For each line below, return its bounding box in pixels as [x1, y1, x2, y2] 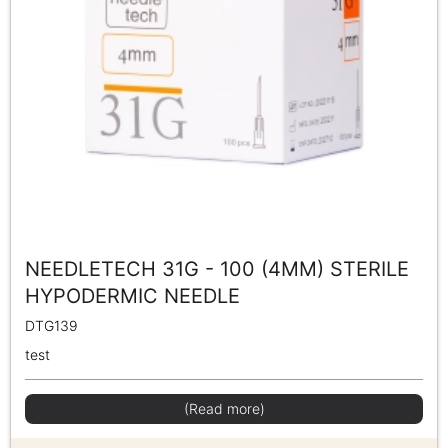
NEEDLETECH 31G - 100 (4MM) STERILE [25, 257, 409, 282]
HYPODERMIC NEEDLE [25, 284, 240, 309]
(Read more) [183, 400, 265, 418]
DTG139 [25, 317, 78, 335]
